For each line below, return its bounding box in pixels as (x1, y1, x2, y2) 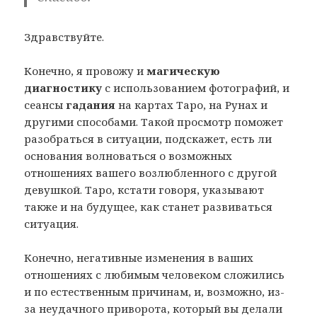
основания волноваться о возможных (24, 149, 233, 163)
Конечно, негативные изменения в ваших (24, 250, 254, 265)
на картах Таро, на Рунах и (115, 98, 268, 113)
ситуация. (24, 217, 79, 231)
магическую (146, 64, 221, 79)
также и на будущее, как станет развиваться (24, 200, 273, 214)
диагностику (24, 81, 103, 96)
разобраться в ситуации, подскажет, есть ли (24, 132, 272, 146)
